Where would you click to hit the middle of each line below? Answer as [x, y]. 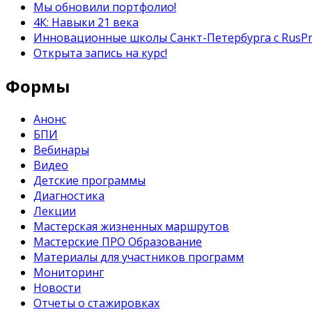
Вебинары [61, 150]
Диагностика [69, 196]
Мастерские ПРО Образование [118, 242]
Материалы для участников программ [139, 257]
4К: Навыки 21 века [86, 23]
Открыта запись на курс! [100, 53]
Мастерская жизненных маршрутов [131, 227]
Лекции [55, 211]
